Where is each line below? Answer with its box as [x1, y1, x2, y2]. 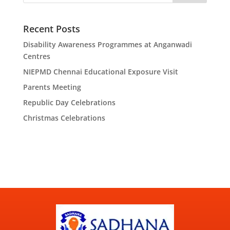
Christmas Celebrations [23, 113, 105, 123]
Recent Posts [23, 23, 80, 35]
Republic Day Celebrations [23, 98, 116, 108]
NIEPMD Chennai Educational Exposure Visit [23, 67, 178, 77]
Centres [23, 51, 50, 62]
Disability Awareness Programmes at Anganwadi [23, 40, 192, 50]
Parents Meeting [23, 82, 81, 92]
